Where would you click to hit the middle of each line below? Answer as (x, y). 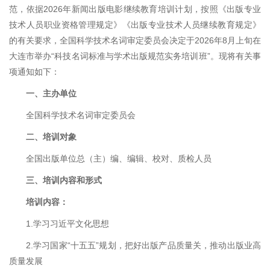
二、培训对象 (51, 137)
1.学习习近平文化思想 (67, 224)
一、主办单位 (51, 93)
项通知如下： (34, 72)
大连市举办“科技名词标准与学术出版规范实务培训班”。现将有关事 (135, 56)
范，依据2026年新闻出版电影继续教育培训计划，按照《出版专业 (135, 9)
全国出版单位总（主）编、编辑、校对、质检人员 (119, 159)
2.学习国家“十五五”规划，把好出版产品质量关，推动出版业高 (143, 245)
